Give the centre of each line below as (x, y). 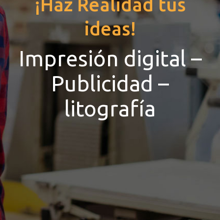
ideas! (110, 28)
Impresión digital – (110, 58)
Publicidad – (110, 83)
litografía (110, 108)
